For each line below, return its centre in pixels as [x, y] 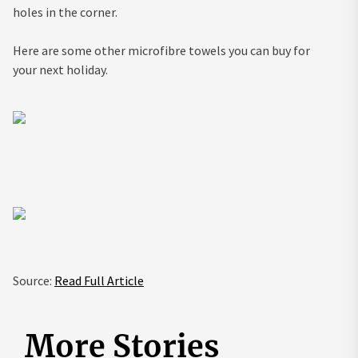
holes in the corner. [65, 12]
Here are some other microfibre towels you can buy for [161, 51]
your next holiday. [60, 70]
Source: [34, 281]
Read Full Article [99, 281]
